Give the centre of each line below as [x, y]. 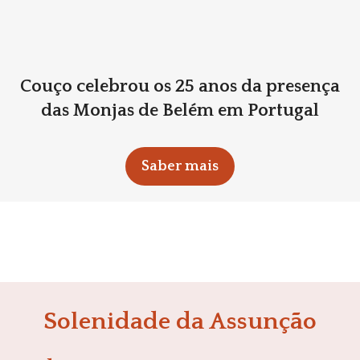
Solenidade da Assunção [180, 321]
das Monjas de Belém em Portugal [180, 110]
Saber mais [180, 166]
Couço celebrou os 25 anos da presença [180, 86]
